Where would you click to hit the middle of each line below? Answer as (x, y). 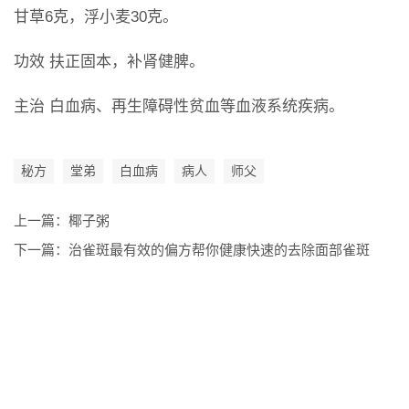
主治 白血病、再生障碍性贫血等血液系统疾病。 (179, 106)
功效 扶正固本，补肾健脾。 (109, 62)
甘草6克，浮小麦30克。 (96, 17)
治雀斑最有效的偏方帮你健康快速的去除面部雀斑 (219, 250)
